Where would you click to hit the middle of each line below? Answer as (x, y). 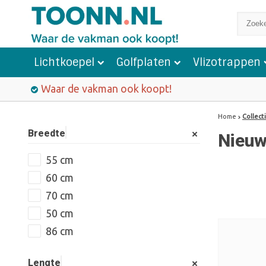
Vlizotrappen (227, 62)
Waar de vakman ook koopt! (106, 88)
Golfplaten (144, 62)
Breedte (47, 133)
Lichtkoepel (64, 62)
